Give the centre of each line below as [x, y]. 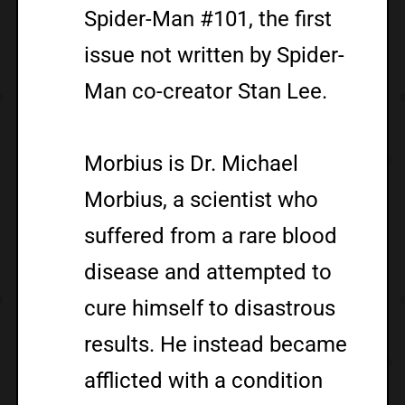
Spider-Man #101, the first [208, 19]
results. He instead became [216, 344]
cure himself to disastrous [210, 308]
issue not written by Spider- [215, 55]
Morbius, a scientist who [202, 199]
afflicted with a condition [204, 380]
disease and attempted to [208, 272]
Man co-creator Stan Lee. [206, 91]
